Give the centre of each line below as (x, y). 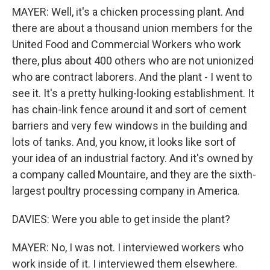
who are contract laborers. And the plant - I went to (132, 77)
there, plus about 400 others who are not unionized (133, 61)
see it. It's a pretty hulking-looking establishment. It (133, 93)
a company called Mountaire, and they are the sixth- (134, 175)
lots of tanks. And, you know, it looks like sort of (124, 142)
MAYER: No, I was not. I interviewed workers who (128, 248)
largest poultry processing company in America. (126, 191)
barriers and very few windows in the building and (130, 126)
